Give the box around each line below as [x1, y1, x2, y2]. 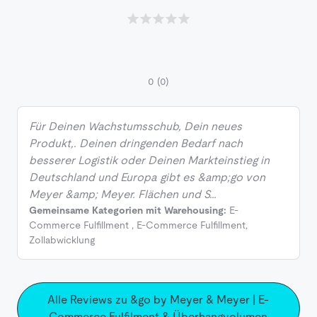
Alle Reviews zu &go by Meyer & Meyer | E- [47, 293, 270, 307]
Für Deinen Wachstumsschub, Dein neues [29, 120, 242, 134]
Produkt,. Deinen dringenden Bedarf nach [29, 137, 243, 151]
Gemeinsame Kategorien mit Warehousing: [29, 204, 226, 217]
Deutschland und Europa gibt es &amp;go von [29, 171, 265, 185]
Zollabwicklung [29, 234, 95, 246]
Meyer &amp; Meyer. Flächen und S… [29, 188, 217, 202]
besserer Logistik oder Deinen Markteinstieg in [29, 154, 270, 168]
